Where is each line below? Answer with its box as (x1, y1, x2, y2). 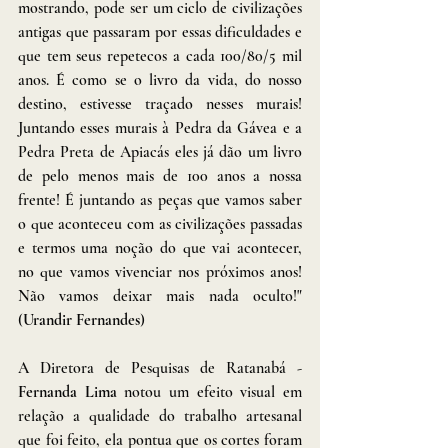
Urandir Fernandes (23, 309, 140, 330)
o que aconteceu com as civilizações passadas (18, 213, 302, 234)
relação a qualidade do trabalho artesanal (18, 405, 302, 426)
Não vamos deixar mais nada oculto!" (18, 285, 302, 306)
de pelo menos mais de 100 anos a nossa (18, 165, 302, 186)
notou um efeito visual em (116, 381, 303, 402)
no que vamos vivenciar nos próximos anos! (18, 261, 302, 282)
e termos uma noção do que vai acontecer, (18, 237, 302, 258)
